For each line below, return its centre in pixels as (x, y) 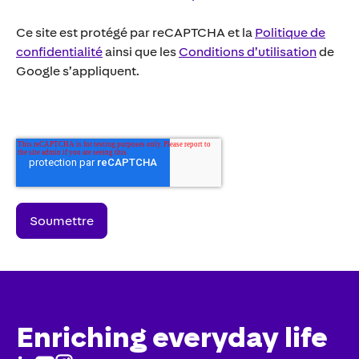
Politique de (290, 32)
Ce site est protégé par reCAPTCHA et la (135, 32)
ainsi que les (141, 52)
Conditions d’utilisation (248, 52)
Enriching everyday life (172, 337)
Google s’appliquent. (78, 71)
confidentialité (59, 52)
